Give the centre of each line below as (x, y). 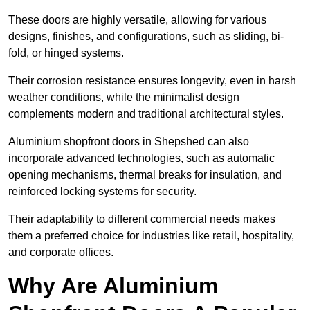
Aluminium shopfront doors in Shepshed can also (129, 142)
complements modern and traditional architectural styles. (146, 114)
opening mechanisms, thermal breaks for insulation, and (145, 175)
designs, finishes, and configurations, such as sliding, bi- (146, 37)
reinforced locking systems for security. (104, 192)
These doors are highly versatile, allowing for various (137, 20)
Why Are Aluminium (113, 286)
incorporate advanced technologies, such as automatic (142, 158)
